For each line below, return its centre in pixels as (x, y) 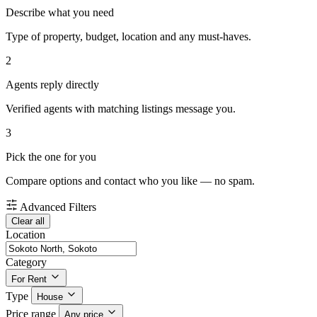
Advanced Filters (58, 207)
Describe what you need (60, 13)
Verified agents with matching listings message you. (121, 109)
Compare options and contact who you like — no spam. (130, 181)
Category (26, 263)
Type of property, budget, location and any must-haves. (128, 37)
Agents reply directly (52, 85)
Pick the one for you (51, 157)
